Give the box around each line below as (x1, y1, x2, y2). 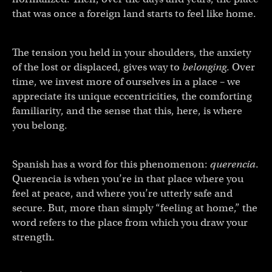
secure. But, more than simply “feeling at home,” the (12, 201, 257, 214)
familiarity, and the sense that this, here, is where (12, 104, 242, 117)
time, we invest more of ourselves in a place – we (12, 75, 240, 88)
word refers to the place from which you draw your (12, 216, 248, 229)
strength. (12, 230, 57, 243)
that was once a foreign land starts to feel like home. (12, 7, 259, 20)
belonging (182, 60, 226, 73)
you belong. (12, 118, 67, 132)
